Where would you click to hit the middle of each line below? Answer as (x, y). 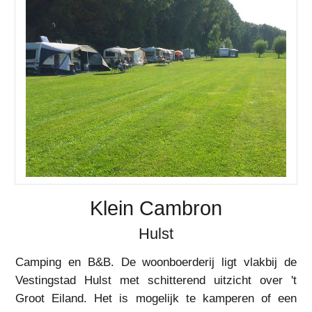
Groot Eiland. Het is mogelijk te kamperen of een (156, 298)
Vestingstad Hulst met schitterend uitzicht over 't (156, 280)
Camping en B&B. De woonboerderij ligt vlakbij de (156, 262)
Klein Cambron (156, 208)
